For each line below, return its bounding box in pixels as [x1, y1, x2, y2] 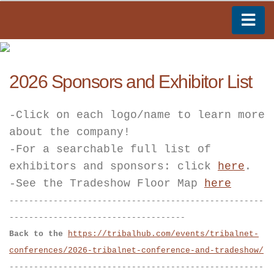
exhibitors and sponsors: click [9, 160, 218, 173]
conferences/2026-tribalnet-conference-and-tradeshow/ [9, 246, 264, 256]
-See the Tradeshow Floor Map [9, 177, 204, 190]
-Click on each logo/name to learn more [9, 109, 265, 122]
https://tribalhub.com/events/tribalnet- [68, 229, 259, 239]
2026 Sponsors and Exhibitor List [9, 72, 252, 92]
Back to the [9, 229, 68, 239]
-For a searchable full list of [9, 143, 211, 156]
